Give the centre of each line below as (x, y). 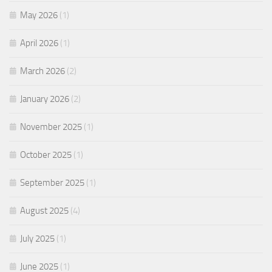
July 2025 (37, 239)
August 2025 (44, 211)
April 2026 (39, 43)
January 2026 (45, 99)
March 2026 (42, 71)
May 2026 (39, 15)
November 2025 (51, 127)
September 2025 (52, 183)
